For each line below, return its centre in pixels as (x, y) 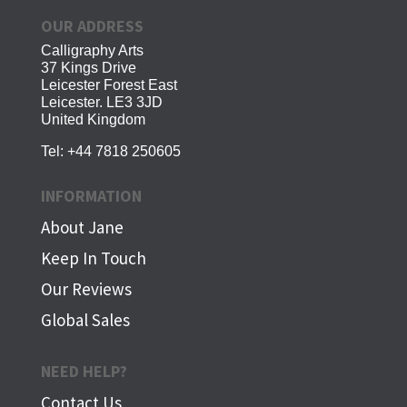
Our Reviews (86, 289)
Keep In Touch (93, 258)
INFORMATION (91, 196)
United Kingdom (93, 119)
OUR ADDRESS (92, 26)
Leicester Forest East (109, 85)
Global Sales (85, 320)
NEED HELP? (84, 371)
